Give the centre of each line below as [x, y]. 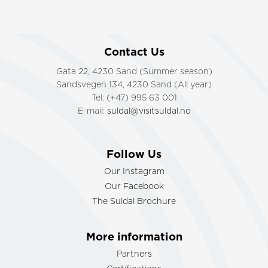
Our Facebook [134, 187]
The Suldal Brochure [134, 202]
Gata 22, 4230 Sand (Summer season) [134, 72]
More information [134, 237]
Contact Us [134, 53]
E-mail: [92, 112]
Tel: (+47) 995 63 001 [134, 98]
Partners [134, 255]
